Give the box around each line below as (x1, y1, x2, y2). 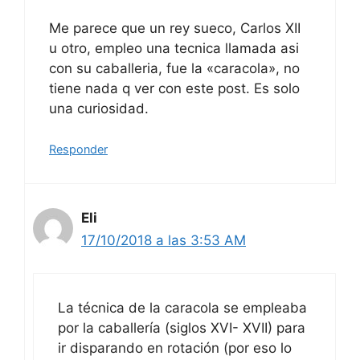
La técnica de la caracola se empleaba (58, 299, 307, 316)
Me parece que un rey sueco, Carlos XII (49, 19, 301, 36)
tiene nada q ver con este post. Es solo (49, 80, 300, 96)
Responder (49, 142, 108, 157)
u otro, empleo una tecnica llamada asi (49, 39, 299, 56)
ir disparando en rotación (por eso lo (58, 339, 292, 356)
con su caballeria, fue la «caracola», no (49, 59, 300, 76)
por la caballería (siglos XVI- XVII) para (58, 319, 305, 336)
